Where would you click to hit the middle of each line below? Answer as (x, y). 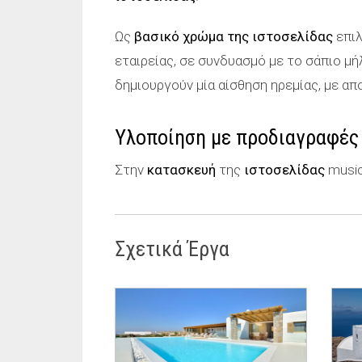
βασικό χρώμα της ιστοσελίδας (234, 36)
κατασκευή (181, 170)
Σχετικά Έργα (172, 249)
